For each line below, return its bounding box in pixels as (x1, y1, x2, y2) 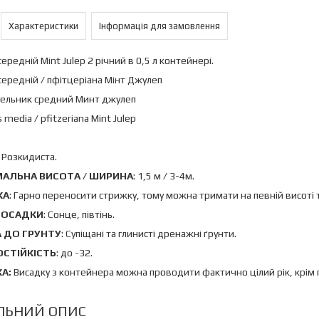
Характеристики (9, 21, 78, 31)
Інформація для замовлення (99, 21, 220, 31)
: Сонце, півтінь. (43, 209, 115, 220)
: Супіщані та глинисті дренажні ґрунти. (61, 228, 236, 239)
